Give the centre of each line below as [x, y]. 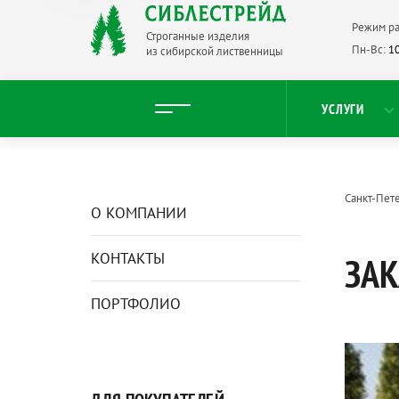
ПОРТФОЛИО [136, 304]
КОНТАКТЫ [128, 258]
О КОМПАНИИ [139, 213]
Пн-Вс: [369, 49]
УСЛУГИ [343, 109]
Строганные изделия [198, 36]
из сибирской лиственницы [215, 51]
